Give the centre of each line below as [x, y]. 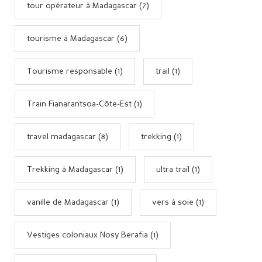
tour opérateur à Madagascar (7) [88, 6]
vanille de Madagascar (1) [73, 202]
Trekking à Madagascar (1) [75, 169]
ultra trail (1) [178, 169]
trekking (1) [161, 137]
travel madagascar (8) [68, 137]
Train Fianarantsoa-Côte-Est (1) [85, 104]
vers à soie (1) [178, 202]
